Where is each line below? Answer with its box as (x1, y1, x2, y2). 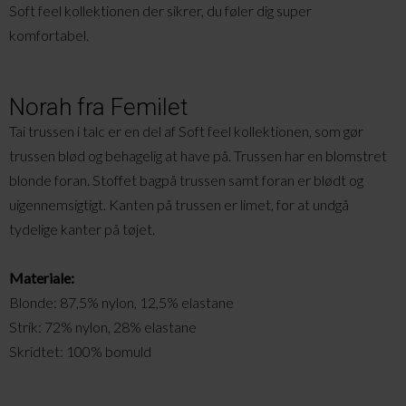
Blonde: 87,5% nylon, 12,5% (9, 293, 181, 311)
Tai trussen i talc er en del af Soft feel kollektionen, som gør (9, 121, 363, 140)
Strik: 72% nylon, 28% (9, 317, 144, 335)
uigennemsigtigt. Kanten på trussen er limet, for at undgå (9, 195, 349, 213)
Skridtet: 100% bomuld (9, 342, 151, 360)
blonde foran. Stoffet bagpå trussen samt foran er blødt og (9, 170, 363, 188)
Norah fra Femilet (9, 92, 188, 121)
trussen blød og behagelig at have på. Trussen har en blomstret (9, 146, 387, 164)
